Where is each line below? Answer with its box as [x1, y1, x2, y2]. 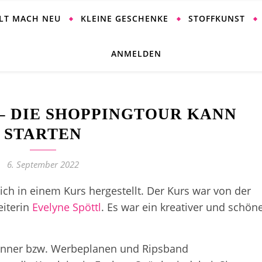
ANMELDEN [111, 48, 161, 59]
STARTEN [4, 125, 82, 143]
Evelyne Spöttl [32, 200, 101, 214]
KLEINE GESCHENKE [81, 13, 168, 24]
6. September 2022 [6, 158, 79, 170]
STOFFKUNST [188, 13, 245, 24]
